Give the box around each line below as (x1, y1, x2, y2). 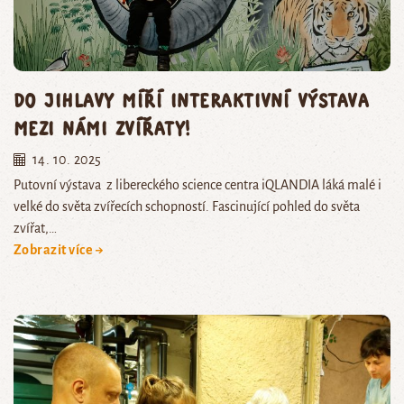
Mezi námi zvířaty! (14, 116, 190, 140)
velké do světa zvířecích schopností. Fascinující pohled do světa (14, 199, 360, 215)
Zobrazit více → (14, 243, 105, 258)
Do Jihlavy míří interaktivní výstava (14, 88, 370, 112)
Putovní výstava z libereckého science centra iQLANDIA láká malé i (14, 178, 381, 193)
